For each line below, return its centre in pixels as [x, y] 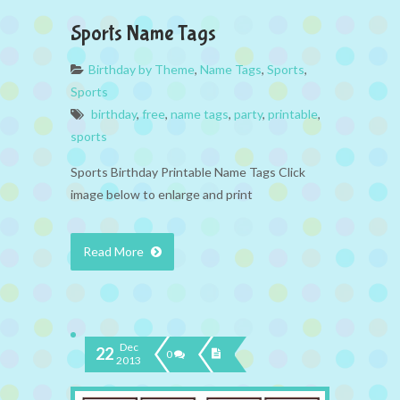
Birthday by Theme [142, 69]
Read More [115, 251]
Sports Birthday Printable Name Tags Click [188, 171]
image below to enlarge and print [162, 194]
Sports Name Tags [143, 33]
